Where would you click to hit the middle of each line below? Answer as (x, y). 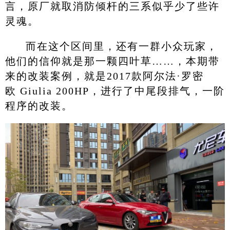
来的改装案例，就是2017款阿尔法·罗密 (104, 76)
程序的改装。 (39, 106)
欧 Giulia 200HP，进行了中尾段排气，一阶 (115, 91)
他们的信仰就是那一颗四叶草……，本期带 (112, 61)
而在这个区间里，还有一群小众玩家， (121, 46)
